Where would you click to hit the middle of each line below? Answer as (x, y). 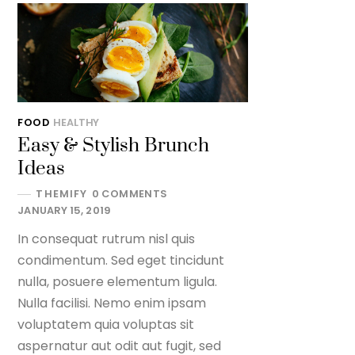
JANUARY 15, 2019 (64, 210)
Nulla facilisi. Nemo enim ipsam (112, 303)
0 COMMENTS (130, 194)
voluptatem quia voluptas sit (106, 325)
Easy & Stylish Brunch (113, 146)
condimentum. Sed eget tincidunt (121, 261)
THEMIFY (62, 194)
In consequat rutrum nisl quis (107, 239)
